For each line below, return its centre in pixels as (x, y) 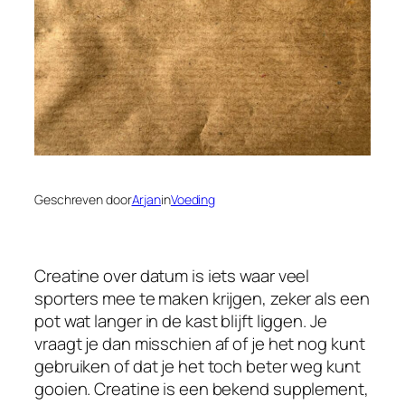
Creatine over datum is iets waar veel (172, 276)
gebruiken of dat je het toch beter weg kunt (198, 367)
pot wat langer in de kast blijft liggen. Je (181, 321)
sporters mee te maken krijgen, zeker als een (202, 299)
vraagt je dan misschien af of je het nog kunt (200, 344)
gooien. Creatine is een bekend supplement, (202, 389)
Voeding (193, 199)
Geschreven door (83, 199)
